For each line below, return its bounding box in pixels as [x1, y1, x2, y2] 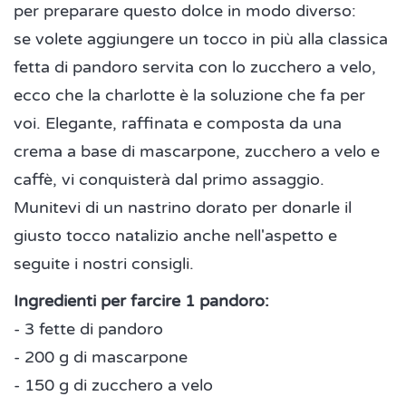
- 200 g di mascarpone [14, 346, 188, 367]
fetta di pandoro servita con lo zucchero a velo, [14, 56, 376, 77]
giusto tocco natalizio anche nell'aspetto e [14, 225, 337, 246]
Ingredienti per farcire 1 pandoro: [14, 290, 269, 311]
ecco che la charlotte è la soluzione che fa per [14, 84, 365, 105]
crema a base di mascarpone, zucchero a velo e [14, 140, 380, 161]
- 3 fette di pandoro [14, 318, 163, 339]
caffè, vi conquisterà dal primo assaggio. [14, 169, 324, 189]
